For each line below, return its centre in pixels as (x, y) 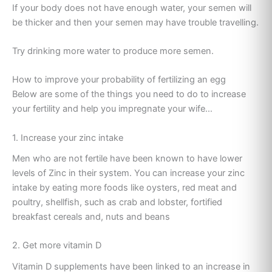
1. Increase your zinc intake (68, 138)
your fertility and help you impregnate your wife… (112, 109)
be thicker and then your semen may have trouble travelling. (135, 22)
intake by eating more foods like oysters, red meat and (124, 187)
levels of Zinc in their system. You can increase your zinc (128, 173)
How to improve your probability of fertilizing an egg (119, 80)
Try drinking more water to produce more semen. (113, 51)
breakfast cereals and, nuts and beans (91, 216)
